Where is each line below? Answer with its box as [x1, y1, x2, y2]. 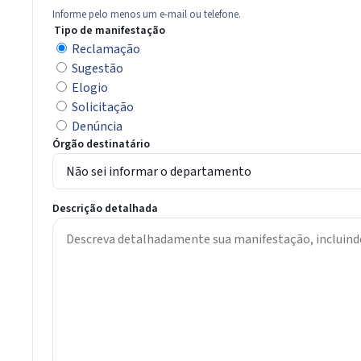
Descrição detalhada [52, 201, 158, 218]
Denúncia [72, 117, 122, 135]
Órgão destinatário [52, 135, 150, 152]
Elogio [72, 78, 108, 97]
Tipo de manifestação [54, 22, 165, 39]
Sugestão [72, 59, 123, 77]
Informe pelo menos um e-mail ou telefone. [52, 6, 241, 22]
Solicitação [72, 98, 134, 116]
